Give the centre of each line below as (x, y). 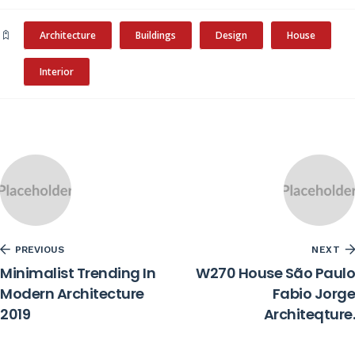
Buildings (156, 35)
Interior (57, 71)
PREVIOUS (40, 249)
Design (231, 35)
